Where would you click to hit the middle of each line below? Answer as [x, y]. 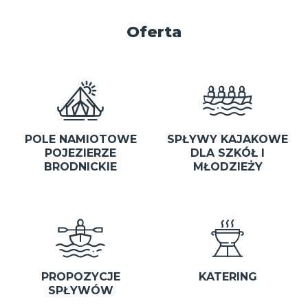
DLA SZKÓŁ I [228, 153]
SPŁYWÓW [80, 291]
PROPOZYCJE [80, 277]
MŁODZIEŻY [228, 167]
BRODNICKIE [80, 167]
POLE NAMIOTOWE [80, 140]
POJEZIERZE [80, 153]
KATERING [228, 277]
